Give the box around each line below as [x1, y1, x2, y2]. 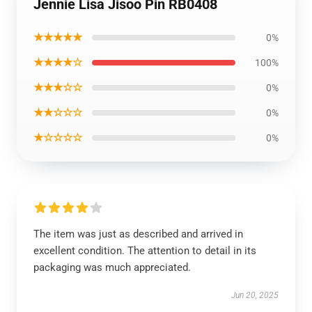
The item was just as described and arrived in [33, 228, 243, 240]
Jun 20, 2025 [231, 290, 279, 300]
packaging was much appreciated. [33, 261, 191, 274]
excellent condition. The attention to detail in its [33, 244, 256, 257]
